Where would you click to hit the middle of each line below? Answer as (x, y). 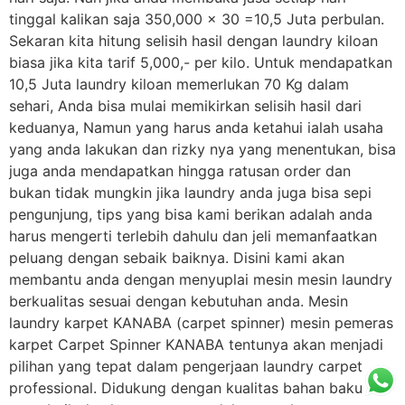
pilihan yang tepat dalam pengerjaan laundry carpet (186, 367)
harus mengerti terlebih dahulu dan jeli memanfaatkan (193, 236)
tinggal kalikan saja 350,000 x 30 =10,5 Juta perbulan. (197, 19)
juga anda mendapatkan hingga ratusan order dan (180, 171)
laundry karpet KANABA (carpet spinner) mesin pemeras (201, 323)
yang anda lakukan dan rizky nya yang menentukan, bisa (202, 150)
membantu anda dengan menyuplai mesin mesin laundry (201, 280)
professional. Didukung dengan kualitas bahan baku (186, 388)
